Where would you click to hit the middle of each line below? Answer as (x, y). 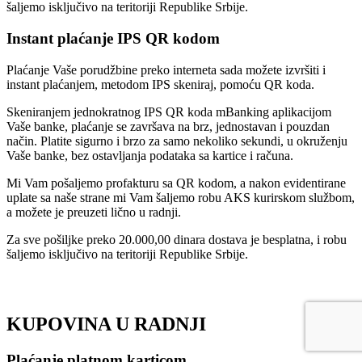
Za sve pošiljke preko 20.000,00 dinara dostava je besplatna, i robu (177, 239)
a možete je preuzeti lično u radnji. (94, 212)
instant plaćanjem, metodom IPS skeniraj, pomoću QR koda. (160, 84)
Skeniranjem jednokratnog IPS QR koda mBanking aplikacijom (169, 112)
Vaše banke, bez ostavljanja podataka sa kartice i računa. (150, 155)
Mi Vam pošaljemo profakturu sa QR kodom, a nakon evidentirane (176, 183)
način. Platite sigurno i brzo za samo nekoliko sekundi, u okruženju (177, 141)
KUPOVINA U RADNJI (109, 324)
